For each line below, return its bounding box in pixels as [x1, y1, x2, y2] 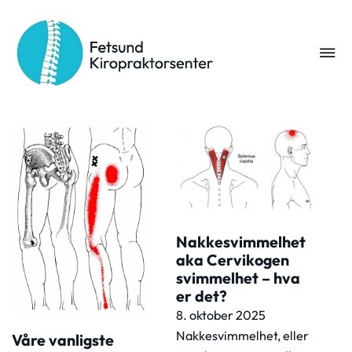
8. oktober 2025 [176, 306, 266, 323]
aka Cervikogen [176, 249, 289, 269]
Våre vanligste [12, 329, 114, 350]
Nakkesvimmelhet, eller [176, 327, 309, 343]
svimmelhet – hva [176, 267, 300, 288]
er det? [176, 285, 227, 306]
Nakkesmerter [106, 46, 261, 75]
